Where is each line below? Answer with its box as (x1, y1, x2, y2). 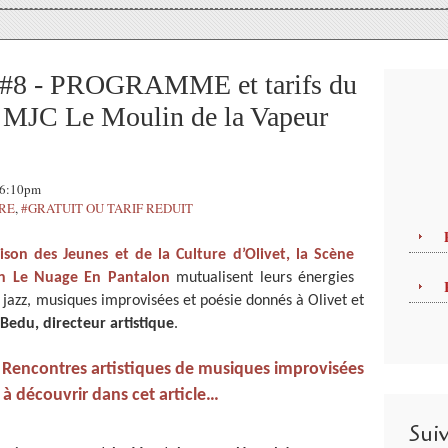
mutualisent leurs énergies (169, 270, 355, 286)
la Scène (295, 247, 355, 263)
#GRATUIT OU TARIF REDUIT (21, 199, 193, 217)
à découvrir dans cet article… (3, 386, 223, 405)
